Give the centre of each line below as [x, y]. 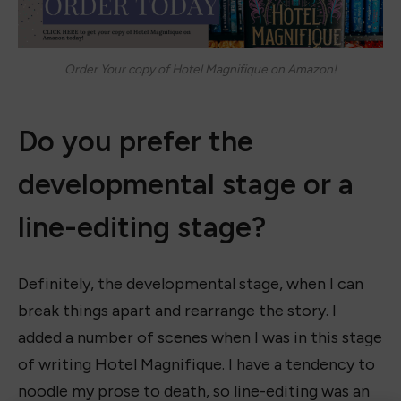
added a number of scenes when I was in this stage [200, 337]
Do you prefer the [136, 141]
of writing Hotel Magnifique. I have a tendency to [196, 364]
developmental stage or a [186, 184]
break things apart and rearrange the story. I [177, 310]
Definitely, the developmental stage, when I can [191, 283]
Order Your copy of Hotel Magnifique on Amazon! [200, 68]
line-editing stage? [142, 227]
